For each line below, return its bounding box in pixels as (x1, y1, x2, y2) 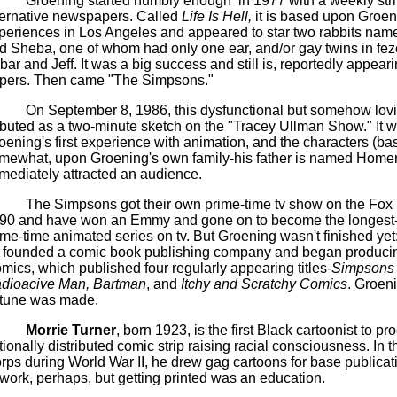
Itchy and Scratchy (180, 276, 296, 292)
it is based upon (251, 9, 358, 24)
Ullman (278, 119, 324, 134)
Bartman (92, 276, 146, 292)
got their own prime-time (116, 197, 275, 212)
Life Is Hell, (181, 9, 252, 24)
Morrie (25, 323, 68, 338)
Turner (67, 323, 116, 338)
